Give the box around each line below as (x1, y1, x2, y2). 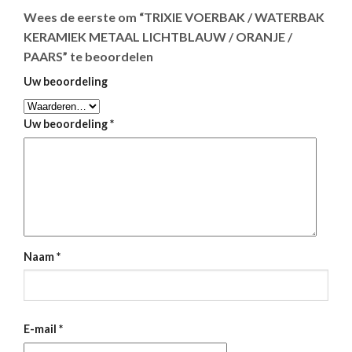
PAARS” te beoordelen (24, 49, 153, 64)
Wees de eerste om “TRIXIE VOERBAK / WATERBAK (24, 9, 324, 25)
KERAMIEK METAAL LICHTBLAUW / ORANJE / (24, 29, 292, 45)
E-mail (24, 322, 59, 336)
